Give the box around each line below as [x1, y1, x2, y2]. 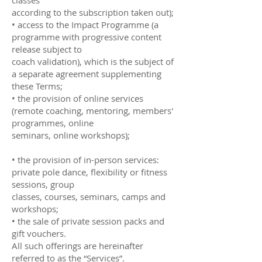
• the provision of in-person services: [12, 153, 159, 166]
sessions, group [12, 178, 74, 190]
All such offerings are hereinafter [12, 239, 143, 251]
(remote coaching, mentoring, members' [12, 104, 173, 116]
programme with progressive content [12, 30, 161, 43]
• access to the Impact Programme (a [12, 18, 158, 30]
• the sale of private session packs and [12, 215, 164, 227]
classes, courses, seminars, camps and [12, 190, 166, 202]
